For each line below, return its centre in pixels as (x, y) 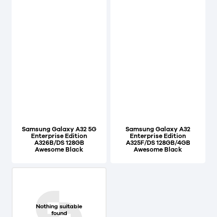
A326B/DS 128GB (59, 143)
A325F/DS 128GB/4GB (158, 143)
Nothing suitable (59, 206)
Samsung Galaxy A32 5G (59, 129)
